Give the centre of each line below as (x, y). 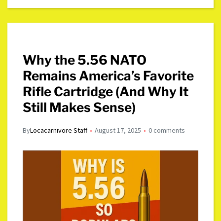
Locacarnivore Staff (59, 130)
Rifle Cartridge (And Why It (106, 92)
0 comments (167, 130)
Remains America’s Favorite (109, 76)
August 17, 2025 (118, 130)
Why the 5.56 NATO (85, 60)
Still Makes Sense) (79, 108)
